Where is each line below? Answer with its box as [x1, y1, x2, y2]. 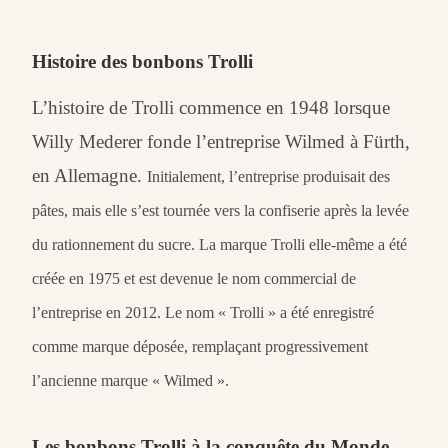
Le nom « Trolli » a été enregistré [161, 304, 375, 322]
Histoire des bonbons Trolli [32, 51, 254, 73]
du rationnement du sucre [32, 236, 192, 254]
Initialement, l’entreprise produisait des [147, 168, 391, 186]
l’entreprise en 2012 [32, 304, 158, 322]
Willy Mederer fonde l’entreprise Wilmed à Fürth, [32, 131, 411, 153]
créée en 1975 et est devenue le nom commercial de [32, 270, 357, 288]
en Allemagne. [32, 165, 148, 187]
